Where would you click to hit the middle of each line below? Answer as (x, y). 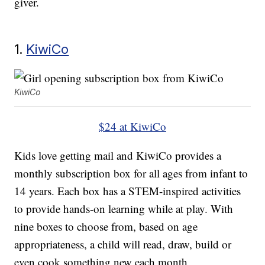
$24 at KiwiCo (132, 127)
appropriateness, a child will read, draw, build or (123, 244)
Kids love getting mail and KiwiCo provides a (118, 156)
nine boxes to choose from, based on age (106, 227)
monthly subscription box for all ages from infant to (131, 173)
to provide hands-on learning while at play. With (124, 209)
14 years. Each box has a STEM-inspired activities (128, 191)
